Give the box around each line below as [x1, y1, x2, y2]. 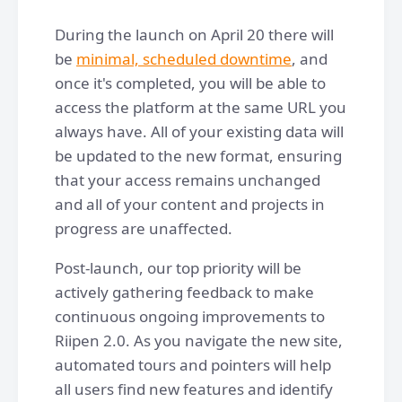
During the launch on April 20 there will [55, 23, 334, 45]
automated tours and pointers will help [55, 354, 331, 375]
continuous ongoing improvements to [55, 305, 325, 327]
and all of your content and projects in [55, 193, 325, 214]
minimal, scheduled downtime [76, 48, 292, 69]
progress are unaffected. [55, 217, 232, 239]
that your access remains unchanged [55, 169, 320, 190]
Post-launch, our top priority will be [55, 257, 301, 278]
